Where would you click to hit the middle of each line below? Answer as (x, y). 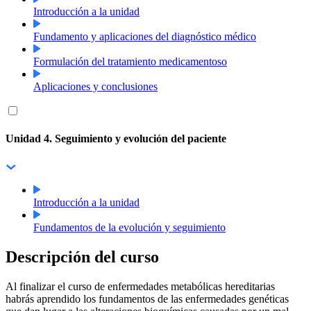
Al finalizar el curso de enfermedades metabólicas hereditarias (140, 286)
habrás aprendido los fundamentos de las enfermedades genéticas (147, 299)
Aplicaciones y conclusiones (95, 87)
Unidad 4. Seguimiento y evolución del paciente (116, 139)
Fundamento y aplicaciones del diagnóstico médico (145, 37)
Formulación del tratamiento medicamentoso (130, 62)
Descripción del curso (82, 257)
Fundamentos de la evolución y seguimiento (129, 227)
